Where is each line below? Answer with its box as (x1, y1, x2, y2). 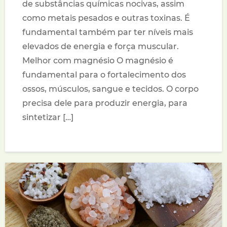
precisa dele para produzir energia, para (22, 98, 188, 108)
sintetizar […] (22, 112, 74, 123)
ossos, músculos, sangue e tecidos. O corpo (22, 84, 199, 94)
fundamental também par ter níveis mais (22, 27, 194, 37)
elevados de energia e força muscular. (22, 42, 179, 52)
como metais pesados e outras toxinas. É (22, 13, 191, 23)
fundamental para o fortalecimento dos (22, 70, 186, 80)
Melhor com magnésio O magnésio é (22, 56, 174, 66)
